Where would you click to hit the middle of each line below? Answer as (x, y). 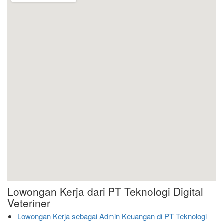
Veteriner (29, 203)
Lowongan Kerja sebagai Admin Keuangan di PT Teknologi (112, 216)
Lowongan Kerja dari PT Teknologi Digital (105, 191)
